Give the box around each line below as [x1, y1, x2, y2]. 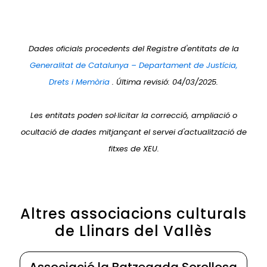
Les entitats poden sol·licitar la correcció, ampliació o [30, 109, 237, 121]
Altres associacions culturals [20, 203, 247, 223]
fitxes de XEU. [108, 142, 159, 154]
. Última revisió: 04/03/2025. [112, 76, 218, 88]
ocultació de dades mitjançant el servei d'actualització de [20, 126, 247, 138]
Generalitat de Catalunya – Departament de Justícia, [29, 59, 238, 71]
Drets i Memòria [49, 76, 112, 88]
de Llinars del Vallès [55, 221, 212, 241]
